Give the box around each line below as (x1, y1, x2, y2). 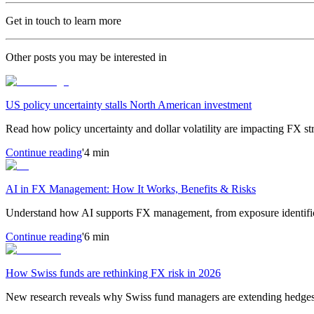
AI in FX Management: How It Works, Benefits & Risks (6, 182, 256, 195)
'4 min (82, 146, 109, 158)
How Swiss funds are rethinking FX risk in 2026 (6, 266, 221, 279)
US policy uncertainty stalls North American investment (6, 98, 252, 111)
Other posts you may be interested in (6, 50, 167, 63)
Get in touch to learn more (6, 14, 121, 27)
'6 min (82, 230, 109, 243)
